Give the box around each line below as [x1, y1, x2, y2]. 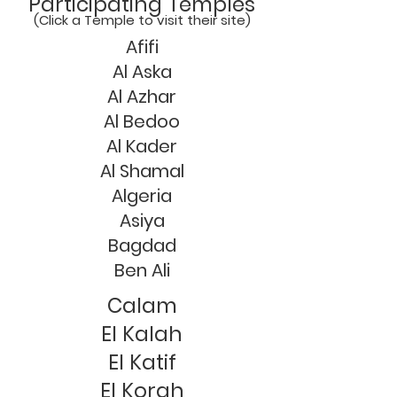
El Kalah [101, 320, 183, 348]
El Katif [107, 348, 176, 377]
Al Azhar [107, 84, 176, 109]
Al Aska [112, 59, 172, 84]
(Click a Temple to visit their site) [33, 11, 251, 29]
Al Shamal [99, 159, 184, 183]
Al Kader [106, 134, 177, 159]
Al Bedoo [104, 109, 180, 134]
